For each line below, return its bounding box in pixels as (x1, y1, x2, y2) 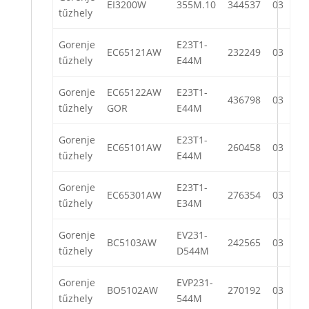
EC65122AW (107, 86, 161, 99)
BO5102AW (107, 283, 158, 297)
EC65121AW (107, 46, 161, 59)
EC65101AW (107, 141, 161, 154)
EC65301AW (107, 188, 161, 202)
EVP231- (177, 276, 213, 290)
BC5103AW (107, 236, 157, 250)
